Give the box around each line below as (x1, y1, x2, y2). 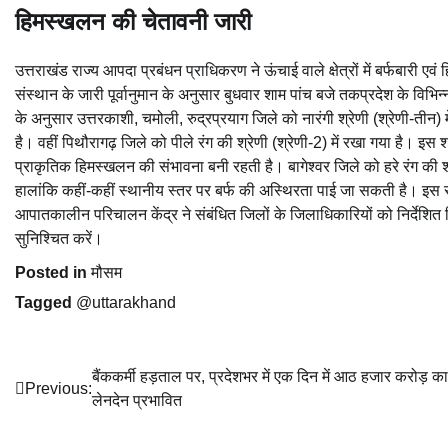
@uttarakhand (76, 294, 176, 312)
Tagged (15, 294, 76, 312)
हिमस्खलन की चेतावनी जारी (15, 7, 251, 35)
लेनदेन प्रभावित (92, 392, 182, 410)
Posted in (15, 264, 91, 282)
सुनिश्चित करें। (15, 230, 103, 248)
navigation (14, 404, 135, 432)
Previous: (25, 380, 92, 398)
